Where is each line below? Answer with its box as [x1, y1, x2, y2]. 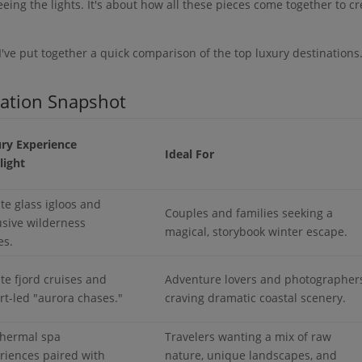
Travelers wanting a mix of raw [165, 328, 332, 344]
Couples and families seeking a [165, 204, 334, 221]
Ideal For [165, 145, 215, 162]
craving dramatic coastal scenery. [165, 289, 347, 305]
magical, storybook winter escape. [165, 223, 348, 239]
